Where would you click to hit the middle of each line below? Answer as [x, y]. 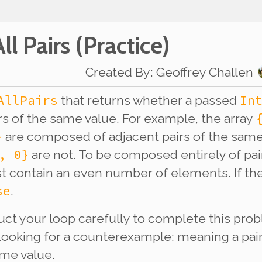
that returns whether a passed [149, 100]
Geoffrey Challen [205, 72]
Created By [118, 72]
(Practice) [120, 45]
